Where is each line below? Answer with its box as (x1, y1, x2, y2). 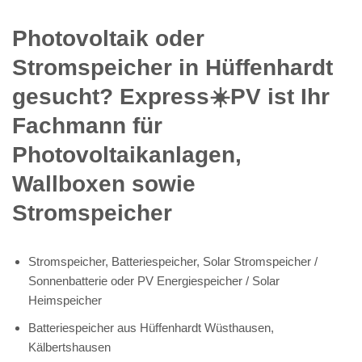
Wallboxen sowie (12, 170, 196, 196)
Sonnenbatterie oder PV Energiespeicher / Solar (28, 273, 280, 288)
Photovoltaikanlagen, (12, 141, 242, 167)
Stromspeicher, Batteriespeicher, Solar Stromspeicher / (28, 254, 318, 268)
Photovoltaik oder (12, 25, 204, 51)
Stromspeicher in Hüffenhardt (12, 54, 333, 80)
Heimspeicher (28, 293, 102, 307)
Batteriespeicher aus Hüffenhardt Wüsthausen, (28, 320, 274, 335)
